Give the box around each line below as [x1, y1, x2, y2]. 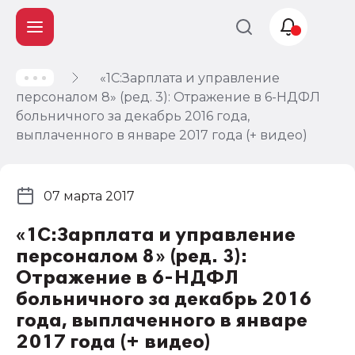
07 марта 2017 [44, 188, 135, 204]
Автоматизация [37, 126, 151, 142]
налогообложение [37, 97, 174, 113]
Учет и [37, 80, 84, 96]
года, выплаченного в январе [16, 310, 307, 331]
